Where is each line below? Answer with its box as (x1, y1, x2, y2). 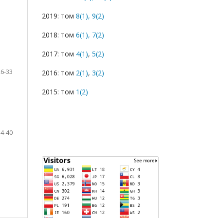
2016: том (42, 68, 74, 78)
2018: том (42, 30, 76, 40)
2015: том (42, 87, 74, 97)
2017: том (42, 49, 76, 59)
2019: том (42, 11, 76, 21)
